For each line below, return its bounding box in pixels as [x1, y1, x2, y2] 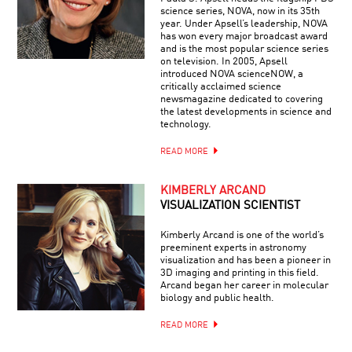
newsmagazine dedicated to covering [159, 93, 323, 104]
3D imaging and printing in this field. [159, 267, 319, 278]
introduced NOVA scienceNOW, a [159, 68, 303, 79]
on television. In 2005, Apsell [159, 56, 288, 67]
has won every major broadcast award [159, 31, 328, 42]
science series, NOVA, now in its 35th [159, 5, 320, 16]
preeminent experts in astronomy [159, 242, 306, 253]
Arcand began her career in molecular [159, 280, 328, 291]
